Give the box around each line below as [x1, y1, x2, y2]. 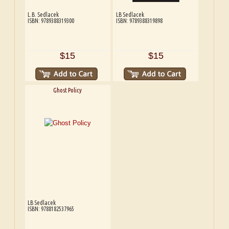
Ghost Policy [53, 86, 82, 94]
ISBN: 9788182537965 [28, 205, 75, 212]
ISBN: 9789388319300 [28, 17, 75, 25]
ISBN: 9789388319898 [116, 17, 163, 25]
